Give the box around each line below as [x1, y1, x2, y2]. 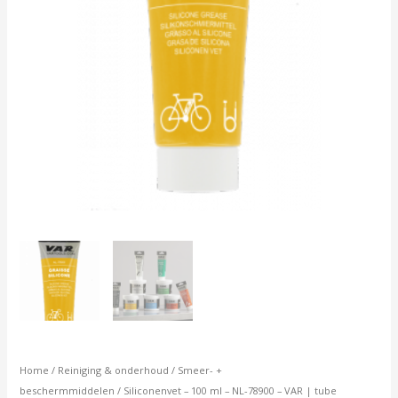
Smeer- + [178, 363, 223, 378]
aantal [19, 8, 56, 27]
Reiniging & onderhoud [58, 363, 170, 378]
